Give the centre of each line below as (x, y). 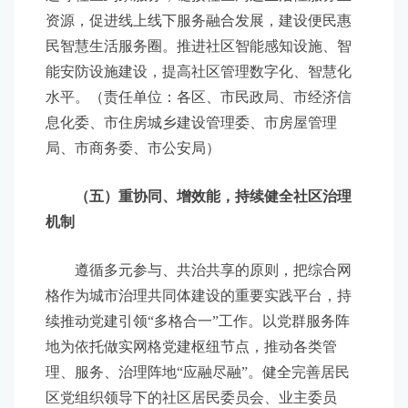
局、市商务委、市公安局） (133, 148)
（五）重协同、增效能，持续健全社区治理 (213, 196)
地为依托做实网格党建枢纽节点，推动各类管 (191, 347)
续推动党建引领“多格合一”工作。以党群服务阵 (198, 321)
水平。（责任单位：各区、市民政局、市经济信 (199, 97)
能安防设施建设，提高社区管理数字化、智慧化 (199, 71)
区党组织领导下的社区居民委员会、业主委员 (191, 398)
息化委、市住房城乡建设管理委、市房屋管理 (191, 122)
